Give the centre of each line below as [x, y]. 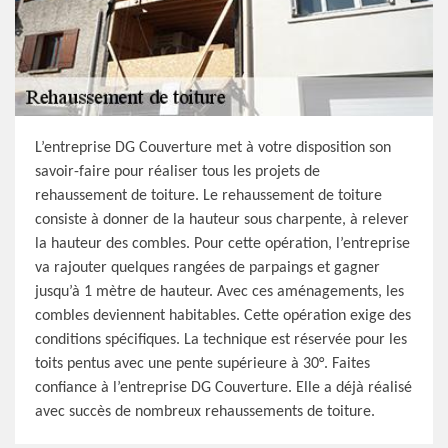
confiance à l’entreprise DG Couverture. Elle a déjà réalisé [223, 388]
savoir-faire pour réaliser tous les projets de [177, 172]
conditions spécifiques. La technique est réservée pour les [221, 340]
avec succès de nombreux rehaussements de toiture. [205, 412]
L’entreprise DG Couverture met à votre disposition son [213, 148]
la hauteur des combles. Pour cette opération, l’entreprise [222, 244]
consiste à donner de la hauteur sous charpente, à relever [222, 220]
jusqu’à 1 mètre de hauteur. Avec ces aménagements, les [219, 292]
